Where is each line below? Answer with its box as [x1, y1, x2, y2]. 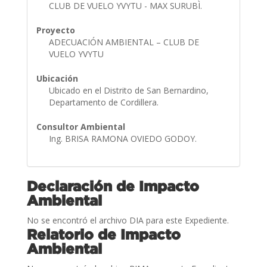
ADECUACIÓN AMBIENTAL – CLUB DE [48, 36, 199, 48]
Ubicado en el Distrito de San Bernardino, [48, 84, 209, 96]
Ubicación [36, 72, 78, 84]
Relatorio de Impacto [26, 226, 181, 242]
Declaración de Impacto [26, 178, 199, 194]
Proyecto [36, 24, 75, 36]
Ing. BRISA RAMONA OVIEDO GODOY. [48, 132, 199, 144]
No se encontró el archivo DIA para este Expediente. [26, 214, 229, 226]
